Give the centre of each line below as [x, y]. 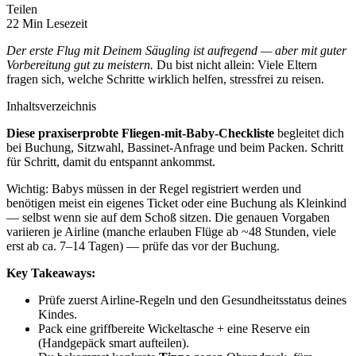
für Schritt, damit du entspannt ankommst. [111, 162]
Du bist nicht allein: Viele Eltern [235, 65]
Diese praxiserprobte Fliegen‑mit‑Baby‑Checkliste [140, 133]
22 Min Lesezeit [47, 24]
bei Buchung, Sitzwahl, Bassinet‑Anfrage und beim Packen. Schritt [175, 148]
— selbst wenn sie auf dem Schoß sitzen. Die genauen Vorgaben [168, 218]
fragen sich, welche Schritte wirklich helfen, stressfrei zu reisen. [165, 79]
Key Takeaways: [51, 273]
